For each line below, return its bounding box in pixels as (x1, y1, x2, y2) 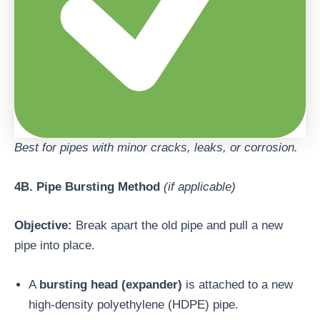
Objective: (14, 218, 72, 232)
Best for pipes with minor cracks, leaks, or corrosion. (14, 141, 298, 155)
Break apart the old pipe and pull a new (72, 218, 283, 232)
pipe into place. (14, 238, 95, 252)
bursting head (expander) (39, 278, 182, 292)
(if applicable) (164, 180, 236, 194)
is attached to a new (182, 278, 293, 292)
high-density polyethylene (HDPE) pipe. (29, 298, 239, 312)
